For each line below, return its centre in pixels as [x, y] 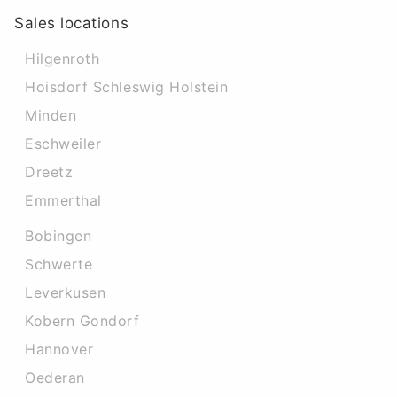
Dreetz [49, 171]
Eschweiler [63, 143]
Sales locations [72, 23]
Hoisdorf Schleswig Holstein [127, 86]
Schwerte [59, 264]
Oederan [55, 377]
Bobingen [58, 235]
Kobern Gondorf [82, 320]
